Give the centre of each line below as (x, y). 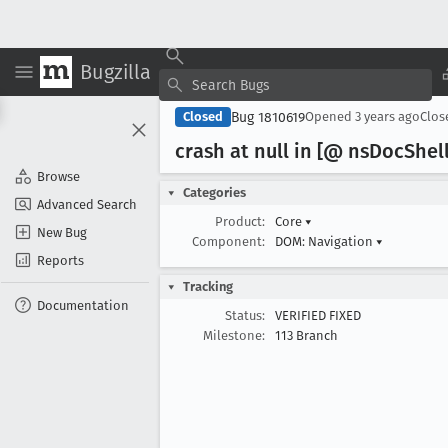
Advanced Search (87, 204)
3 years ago (387, 116)
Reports (60, 260)
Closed (203, 116)
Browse (58, 176)
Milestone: (234, 335)
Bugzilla (115, 71)
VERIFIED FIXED (318, 315)
